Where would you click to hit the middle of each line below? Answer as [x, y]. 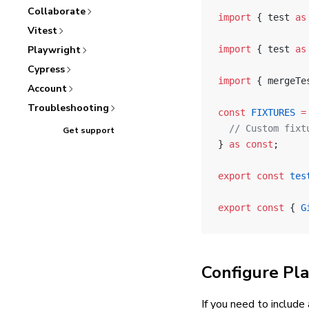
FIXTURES [270, 112]
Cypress [46, 69]
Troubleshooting [68, 108]
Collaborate [57, 11]
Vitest [42, 31]
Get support [88, 130]
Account [47, 89]
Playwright [54, 50]
